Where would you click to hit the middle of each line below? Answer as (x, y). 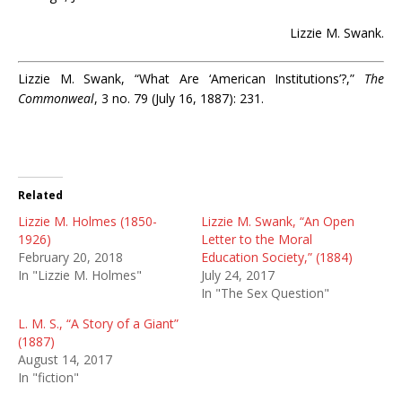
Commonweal (56, 98)
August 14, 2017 (65, 359)
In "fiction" (48, 377)
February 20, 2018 (70, 257)
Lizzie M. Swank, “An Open (278, 221)
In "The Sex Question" (265, 293)
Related (40, 195)
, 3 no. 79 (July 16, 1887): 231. (179, 98)
